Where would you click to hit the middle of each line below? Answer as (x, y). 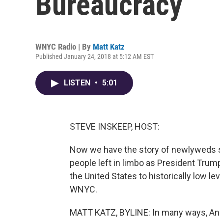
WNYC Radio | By (64, 47)
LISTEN (78, 83)
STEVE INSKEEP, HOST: (115, 126)
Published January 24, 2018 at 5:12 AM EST (95, 56)
